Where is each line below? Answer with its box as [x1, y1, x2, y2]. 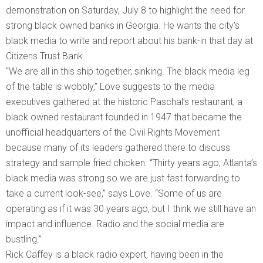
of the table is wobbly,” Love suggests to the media [6, 80, 215, 92]
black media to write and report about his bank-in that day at [6, 35, 253, 46]
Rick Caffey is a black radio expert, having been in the [6, 248, 224, 260]
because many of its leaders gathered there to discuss [6, 141, 230, 153]
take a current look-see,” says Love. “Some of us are [6, 187, 222, 199]
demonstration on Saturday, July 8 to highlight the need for [6, 4, 245, 16]
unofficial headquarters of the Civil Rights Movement [6, 126, 220, 138]
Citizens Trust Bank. [6, 50, 85, 62]
